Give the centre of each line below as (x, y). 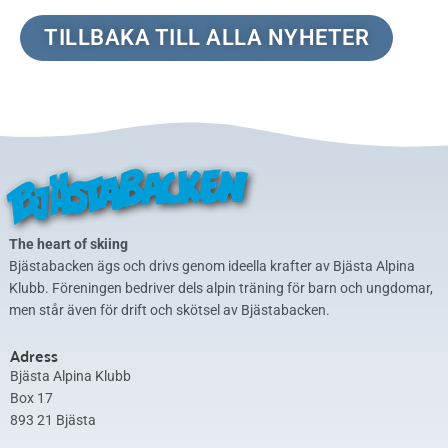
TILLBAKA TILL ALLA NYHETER (206, 38)
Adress (34, 356)
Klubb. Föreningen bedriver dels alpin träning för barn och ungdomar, (221, 288)
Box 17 (31, 398)
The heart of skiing (68, 244)
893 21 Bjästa (53, 420)
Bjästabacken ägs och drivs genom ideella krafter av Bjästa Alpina (212, 266)
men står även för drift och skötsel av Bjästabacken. (169, 310)
